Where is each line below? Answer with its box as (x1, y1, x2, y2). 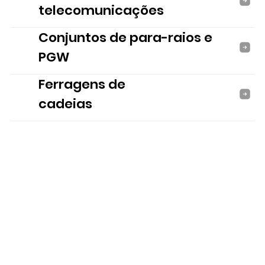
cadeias (38, 95, 92, 114)
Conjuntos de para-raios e (38, 28, 212, 47)
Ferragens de (38, 75, 125, 94)
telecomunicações (38, 1, 164, 20)
